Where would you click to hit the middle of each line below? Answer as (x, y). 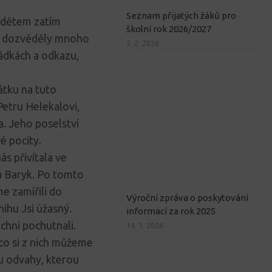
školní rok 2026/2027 (169, 29)
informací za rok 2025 (171, 211)
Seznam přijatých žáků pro (181, 16)
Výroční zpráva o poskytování (187, 198)
